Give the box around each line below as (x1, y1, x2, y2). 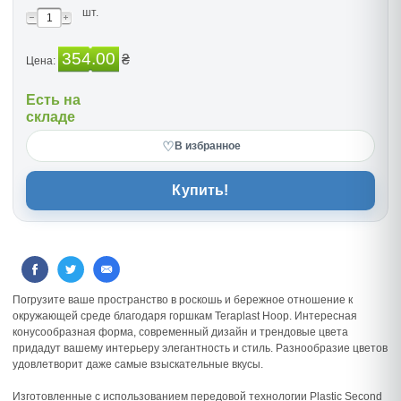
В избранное (175, 140, 241, 152)
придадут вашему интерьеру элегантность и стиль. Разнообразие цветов (13, 342, 388, 354)
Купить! (172, 183, 229, 198)
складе (26, 109, 75, 124)
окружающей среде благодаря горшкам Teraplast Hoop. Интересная (13, 310, 357, 322)
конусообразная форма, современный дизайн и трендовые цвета (13, 326, 348, 338)
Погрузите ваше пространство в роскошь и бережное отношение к (13, 294, 353, 306)
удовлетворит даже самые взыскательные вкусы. (13, 358, 263, 371)
